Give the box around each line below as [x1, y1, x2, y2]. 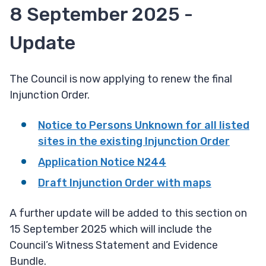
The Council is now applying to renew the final [9, 72, 232, 86]
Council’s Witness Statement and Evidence [9, 239, 218, 252]
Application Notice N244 [38, 156, 166, 169]
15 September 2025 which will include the [9, 223, 212, 236]
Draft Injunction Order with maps [38, 176, 211, 190]
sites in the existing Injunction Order [38, 135, 230, 148]
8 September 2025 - [9, 3, 193, 26]
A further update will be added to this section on [9, 207, 247, 220]
